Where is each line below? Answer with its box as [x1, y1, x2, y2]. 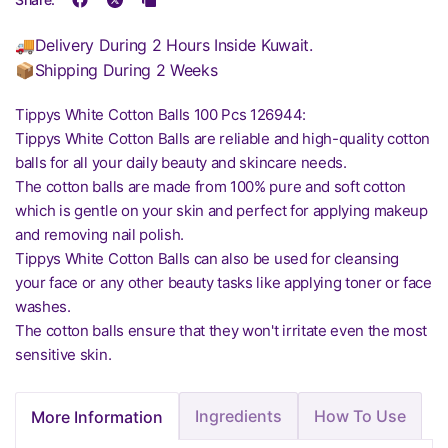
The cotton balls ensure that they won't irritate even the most [15, 321, 428, 340]
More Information [31, 406, 163, 427]
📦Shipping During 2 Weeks [15, 60, 218, 80]
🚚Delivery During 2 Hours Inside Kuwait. [15, 35, 313, 55]
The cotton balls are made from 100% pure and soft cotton [15, 177, 407, 196]
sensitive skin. [15, 345, 112, 364]
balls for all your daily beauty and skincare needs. [15, 153, 347, 172]
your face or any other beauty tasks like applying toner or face [15, 273, 432, 292]
